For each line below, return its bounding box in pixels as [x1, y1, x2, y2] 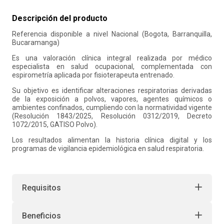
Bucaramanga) [12, 38, 59, 46]
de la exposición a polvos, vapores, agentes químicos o [12, 95, 212, 103]
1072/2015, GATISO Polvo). [12, 120, 97, 128]
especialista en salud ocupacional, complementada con [12, 62, 212, 70]
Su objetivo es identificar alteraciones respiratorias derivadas [12, 86, 212, 94]
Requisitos [22, 183, 61, 192]
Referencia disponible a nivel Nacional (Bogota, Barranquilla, [12, 30, 212, 38]
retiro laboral [125, 11, 163, 20]
